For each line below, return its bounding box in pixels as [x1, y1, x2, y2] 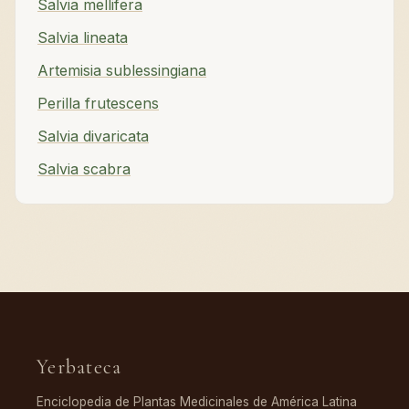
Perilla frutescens [37, 94, 159, 113]
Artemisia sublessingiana [37, 61, 206, 80]
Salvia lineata [37, 28, 128, 47]
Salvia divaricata [37, 127, 149, 146]
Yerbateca [37, 355, 122, 380]
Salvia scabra [37, 160, 131, 179]
